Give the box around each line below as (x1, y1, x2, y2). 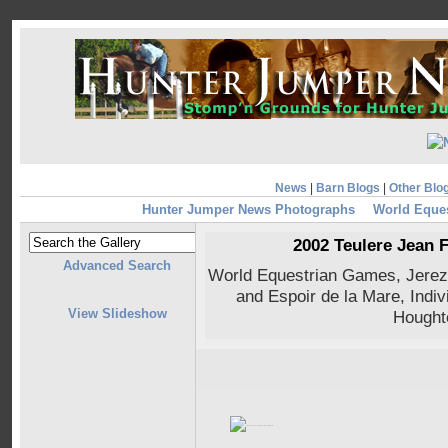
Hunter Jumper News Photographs (141, 202, 355, 218)
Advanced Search (63, 258, 171, 274)
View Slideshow (67, 305, 167, 321)
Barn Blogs (315, 181, 380, 195)
